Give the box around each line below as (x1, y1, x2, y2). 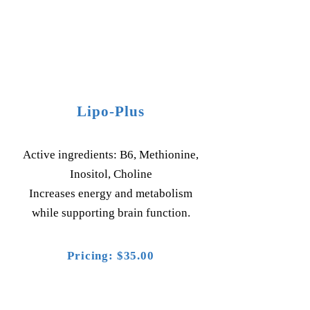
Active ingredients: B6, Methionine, (23, 148, 199, 161)
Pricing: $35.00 (67, 249, 154, 262)
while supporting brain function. (31, 206, 190, 219)
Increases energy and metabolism (29, 187, 192, 200)
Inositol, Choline (69, 167, 152, 181)
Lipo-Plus (76, 103, 145, 120)
